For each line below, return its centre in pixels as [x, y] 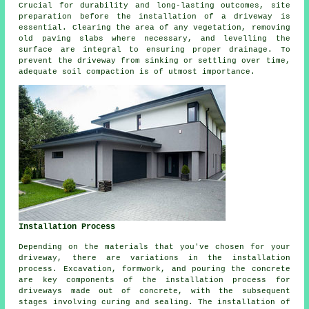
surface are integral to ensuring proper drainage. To [154, 50]
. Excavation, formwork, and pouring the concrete [171, 269]
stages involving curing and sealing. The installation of [154, 302]
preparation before [68, 17]
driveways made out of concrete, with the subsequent [154, 291]
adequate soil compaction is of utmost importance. [137, 72]
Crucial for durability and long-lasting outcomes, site [154, 6]
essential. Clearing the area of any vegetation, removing [154, 28]
